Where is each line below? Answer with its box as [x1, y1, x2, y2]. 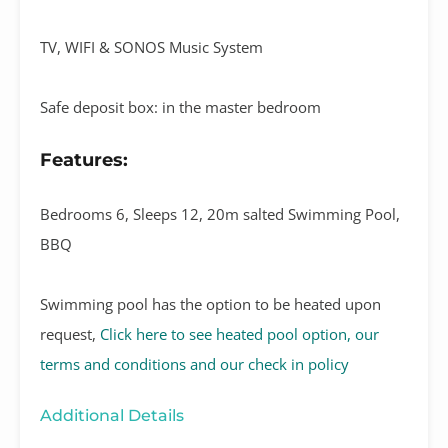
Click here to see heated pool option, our [100, 323, 379, 344]
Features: [40, 148, 128, 171]
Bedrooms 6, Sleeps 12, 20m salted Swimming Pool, [40, 203, 400, 224]
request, [40, 323, 100, 344]
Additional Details [40, 405, 184, 425]
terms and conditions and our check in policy [40, 353, 349, 374]
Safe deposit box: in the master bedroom [40, 96, 321, 117]
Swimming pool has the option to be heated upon [40, 293, 381, 314]
